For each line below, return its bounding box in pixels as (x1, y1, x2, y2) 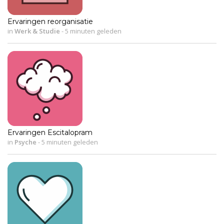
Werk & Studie (14, 26, 60, 35)
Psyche (14, 137, 36, 146)
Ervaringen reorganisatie (7, 16, 93, 26)
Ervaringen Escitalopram (7, 127, 92, 137)
